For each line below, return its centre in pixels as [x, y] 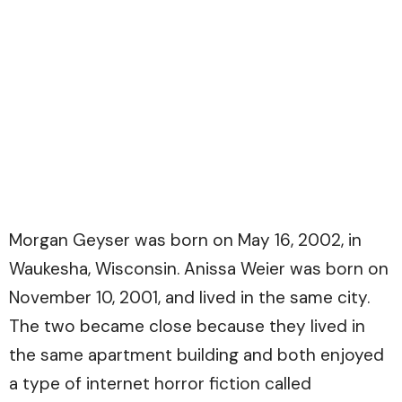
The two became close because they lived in [187, 327]
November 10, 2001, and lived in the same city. [189, 298]
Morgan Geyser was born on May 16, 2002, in [185, 240]
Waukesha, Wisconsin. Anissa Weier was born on [199, 269]
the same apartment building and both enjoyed [197, 355]
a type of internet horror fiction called [160, 384]
